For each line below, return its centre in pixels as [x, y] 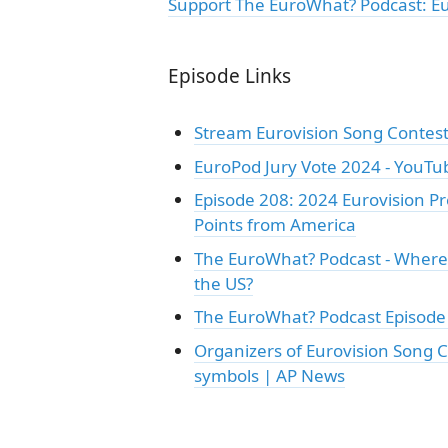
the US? [223, 283]
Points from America [274, 224]
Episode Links [229, 76]
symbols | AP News [269, 375]
